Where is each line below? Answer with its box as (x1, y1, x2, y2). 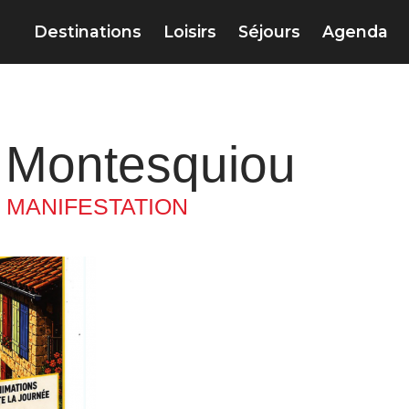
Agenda (322, 22, 388, 42)
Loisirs (163, 22, 216, 42)
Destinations (34, 22, 142, 42)
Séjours (238, 22, 300, 42)
